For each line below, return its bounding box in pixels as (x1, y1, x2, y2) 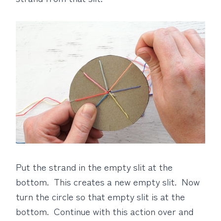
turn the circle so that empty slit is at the (16, 189, 185, 203)
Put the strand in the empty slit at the (16, 159, 173, 173)
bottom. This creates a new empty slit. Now (16, 174, 200, 188)
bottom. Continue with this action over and (16, 204, 193, 218)
